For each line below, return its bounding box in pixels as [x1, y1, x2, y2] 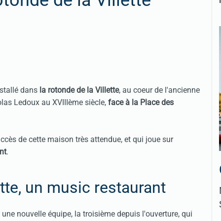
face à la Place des [108, 98, 174, 108]
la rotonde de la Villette [39, 85, 119, 95]
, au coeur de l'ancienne [119, 85, 200, 95]
